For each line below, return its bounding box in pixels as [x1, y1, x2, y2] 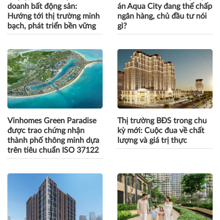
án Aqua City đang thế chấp [117, 2, 212, 11]
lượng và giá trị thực [117, 137, 187, 145]
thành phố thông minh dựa [7, 137, 99, 145]
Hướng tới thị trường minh [7, 12, 100, 21]
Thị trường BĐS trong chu [117, 117, 207, 125]
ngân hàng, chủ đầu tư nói [117, 12, 207, 21]
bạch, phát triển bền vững [7, 22, 96, 30]
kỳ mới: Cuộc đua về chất [117, 127, 204, 135]
